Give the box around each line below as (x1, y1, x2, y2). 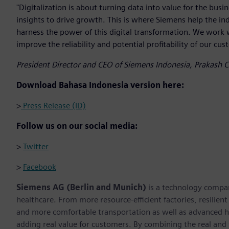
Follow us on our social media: (16, 121, 138, 131)
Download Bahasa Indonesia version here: (16, 80, 184, 90)
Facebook (23, 162, 56, 172)
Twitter (23, 142, 49, 152)
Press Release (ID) (21, 101, 86, 111)
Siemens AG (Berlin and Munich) (16, 182, 148, 193)
